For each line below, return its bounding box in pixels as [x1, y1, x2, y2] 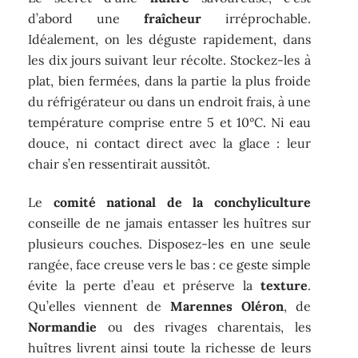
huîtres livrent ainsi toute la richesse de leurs [28, 340, 311, 356]
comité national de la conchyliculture [53, 194, 311, 211]
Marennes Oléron [169, 298, 284, 315]
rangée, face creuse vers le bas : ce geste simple [28, 257, 311, 273]
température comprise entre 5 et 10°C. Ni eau [28, 113, 311, 130]
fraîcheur [143, 10, 201, 26]
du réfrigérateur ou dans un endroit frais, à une [28, 93, 311, 109]
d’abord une [28, 10, 144, 26]
